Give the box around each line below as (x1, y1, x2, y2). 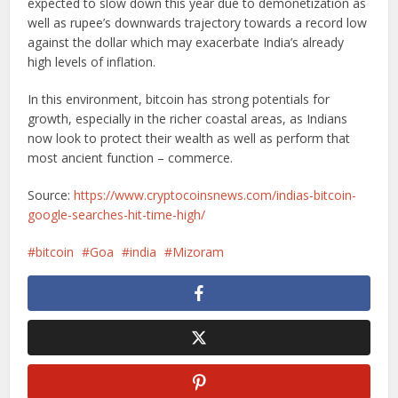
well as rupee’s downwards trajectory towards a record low (28, 13, 368, 31)
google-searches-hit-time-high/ (28, 205, 206, 223)
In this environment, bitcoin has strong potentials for (28, 90, 330, 107)
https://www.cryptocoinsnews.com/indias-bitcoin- (74, 186, 357, 203)
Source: (28, 186, 75, 203)
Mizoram (172, 243, 225, 260)
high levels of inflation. (28, 52, 156, 70)
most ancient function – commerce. (28, 148, 234, 166)
